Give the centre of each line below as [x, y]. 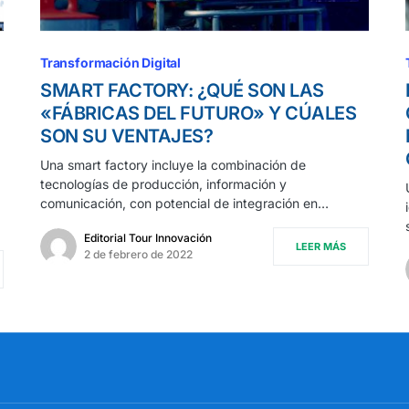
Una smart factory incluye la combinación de [173, 164]
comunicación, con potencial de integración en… [184, 203]
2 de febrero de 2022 [138, 254]
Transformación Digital [111, 62]
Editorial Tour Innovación [148, 237]
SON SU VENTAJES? [126, 136]
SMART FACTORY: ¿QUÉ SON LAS [182, 90]
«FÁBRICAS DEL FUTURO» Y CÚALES [198, 113]
